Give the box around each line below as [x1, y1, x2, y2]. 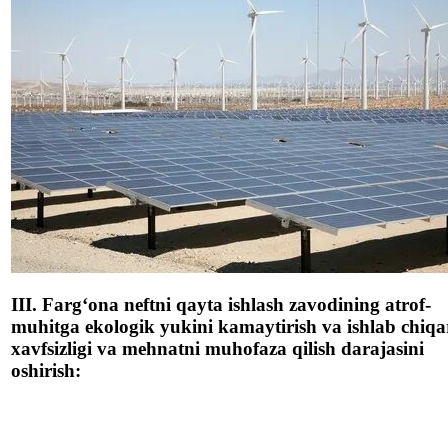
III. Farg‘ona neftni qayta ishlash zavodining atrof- [11, 293, 431, 315]
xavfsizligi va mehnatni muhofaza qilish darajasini [11, 337, 424, 359]
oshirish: [11, 359, 81, 381]
